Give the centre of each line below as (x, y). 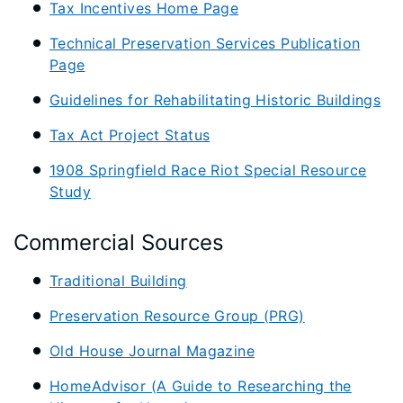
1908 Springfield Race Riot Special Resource (208, 170)
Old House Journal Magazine (152, 351)
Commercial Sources (119, 242)
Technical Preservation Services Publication (205, 43)
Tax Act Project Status (130, 135)
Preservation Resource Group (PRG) (177, 316)
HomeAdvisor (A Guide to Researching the (201, 386)
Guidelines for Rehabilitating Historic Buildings (215, 100)
